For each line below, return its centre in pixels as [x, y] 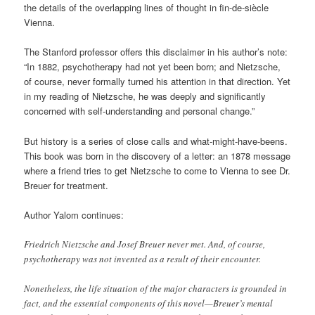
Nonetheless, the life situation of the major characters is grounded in [156, 288]
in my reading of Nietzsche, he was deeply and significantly [145, 96]
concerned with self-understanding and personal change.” [140, 111]
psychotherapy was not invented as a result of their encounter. [143, 258]
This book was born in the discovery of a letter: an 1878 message [157, 155]
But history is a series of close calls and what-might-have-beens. [156, 141]
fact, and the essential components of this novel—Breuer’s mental [149, 303]
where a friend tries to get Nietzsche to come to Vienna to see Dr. [157, 170]
